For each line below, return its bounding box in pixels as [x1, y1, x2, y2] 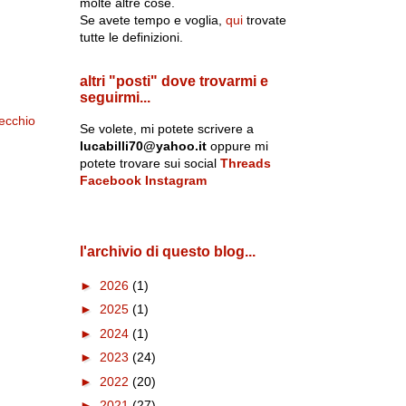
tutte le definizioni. [79, 30, 183, 44]
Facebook [79, 173, 141, 188]
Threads [219, 156, 271, 170]
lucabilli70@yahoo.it [79, 139, 207, 153]
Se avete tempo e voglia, [79, 13, 226, 27]
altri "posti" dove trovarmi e [79, 73, 268, 89]
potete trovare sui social [79, 156, 220, 170]
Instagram [144, 173, 207, 188]
